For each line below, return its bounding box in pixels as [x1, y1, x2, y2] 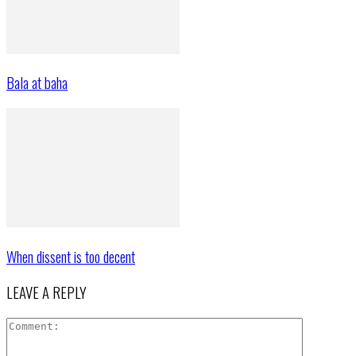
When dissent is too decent [6, 245, 135, 267]
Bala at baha [6, 72, 68, 94]
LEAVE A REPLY [6, 281, 87, 304]
